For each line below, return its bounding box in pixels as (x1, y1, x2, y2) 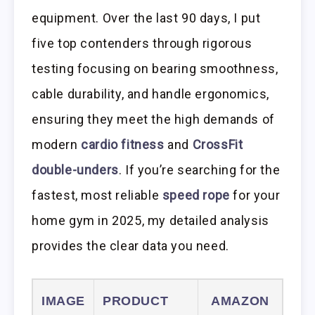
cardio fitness (81, 136, 165, 152)
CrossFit (192, 136, 243, 152)
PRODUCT (103, 293, 169, 308)
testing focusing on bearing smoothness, (32, 60, 278, 76)
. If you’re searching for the (118, 162, 281, 177)
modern (32, 136, 82, 152)
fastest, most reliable (32, 187, 162, 202)
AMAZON (211, 293, 269, 308)
